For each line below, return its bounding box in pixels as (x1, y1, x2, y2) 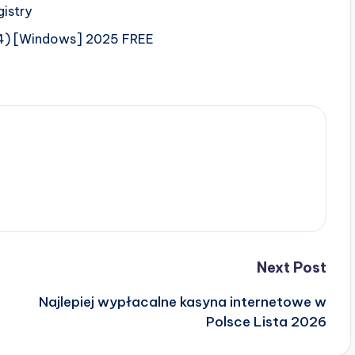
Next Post (256, 258, 326, 277)
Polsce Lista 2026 (205, 312, 326, 330)
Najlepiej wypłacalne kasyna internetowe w (38, 292, 326, 311)
